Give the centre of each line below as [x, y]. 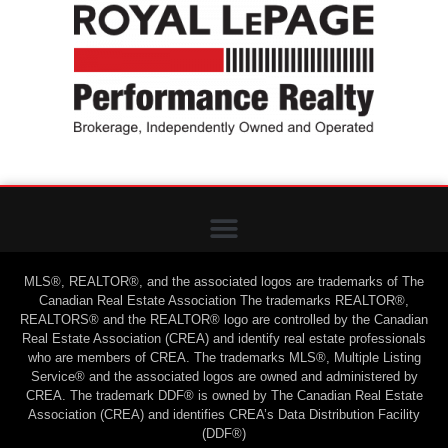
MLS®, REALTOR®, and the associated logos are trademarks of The [224, 281]
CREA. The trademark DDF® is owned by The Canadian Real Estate [224, 395]
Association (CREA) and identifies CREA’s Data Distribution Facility [224, 414]
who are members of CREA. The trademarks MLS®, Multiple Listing [224, 357]
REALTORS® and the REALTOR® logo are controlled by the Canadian [224, 319]
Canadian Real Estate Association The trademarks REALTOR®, [224, 300]
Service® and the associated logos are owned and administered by [224, 376]
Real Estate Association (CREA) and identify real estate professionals [224, 338]
